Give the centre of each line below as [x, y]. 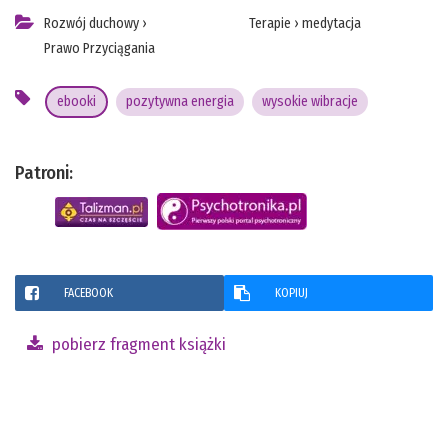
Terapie [269, 24]
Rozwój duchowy [91, 24]
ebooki [76, 102]
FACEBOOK [88, 293]
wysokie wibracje [310, 102]
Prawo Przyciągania [99, 49]
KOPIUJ [291, 293]
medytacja [331, 24]
